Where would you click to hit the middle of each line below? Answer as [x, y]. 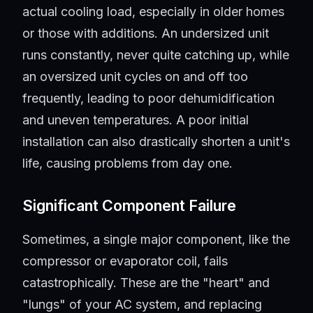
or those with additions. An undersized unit [146, 34]
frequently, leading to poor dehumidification [148, 99]
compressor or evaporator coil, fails [125, 261]
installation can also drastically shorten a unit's [156, 142]
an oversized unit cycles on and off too [135, 77]
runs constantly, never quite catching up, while [156, 55]
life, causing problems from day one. [128, 163]
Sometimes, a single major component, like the [156, 240]
